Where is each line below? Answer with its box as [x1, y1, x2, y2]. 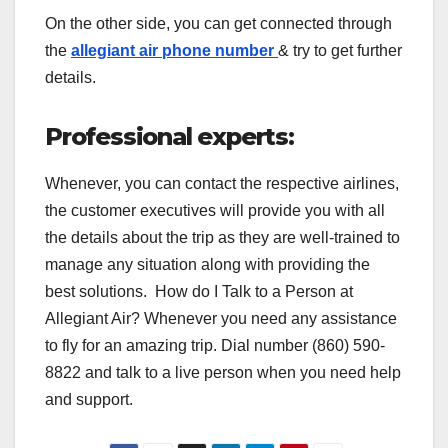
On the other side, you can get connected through [45, 14, 392, 32]
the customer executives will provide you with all [45, 201, 385, 219]
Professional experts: [45, 121, 294, 151]
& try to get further [278, 41, 402, 59]
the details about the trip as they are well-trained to [45, 228, 400, 246]
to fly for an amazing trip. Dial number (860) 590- [45, 336, 385, 354]
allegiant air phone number [71, 41, 278, 59]
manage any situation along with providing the [45, 255, 370, 273]
